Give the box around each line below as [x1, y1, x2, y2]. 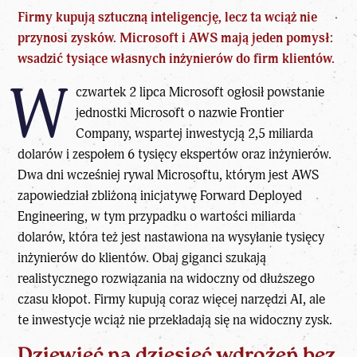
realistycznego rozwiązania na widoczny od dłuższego [18, 270, 316, 288]
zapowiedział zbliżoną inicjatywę [18, 187, 201, 205]
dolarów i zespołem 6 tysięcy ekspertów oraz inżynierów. [18, 146, 332, 163]
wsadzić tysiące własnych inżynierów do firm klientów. [18, 49, 335, 67]
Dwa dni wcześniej [18, 167, 124, 184]
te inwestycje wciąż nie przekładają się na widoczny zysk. [18, 312, 333, 329]
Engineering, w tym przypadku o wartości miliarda [18, 208, 296, 226]
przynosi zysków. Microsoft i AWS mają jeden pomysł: [18, 29, 334, 46]
